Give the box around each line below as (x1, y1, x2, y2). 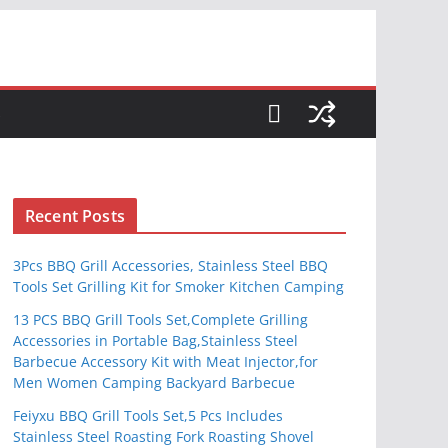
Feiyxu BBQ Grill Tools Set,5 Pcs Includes (13, 406, 283, 425)
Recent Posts (25, 205, 125, 227)
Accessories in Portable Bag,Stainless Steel (13, 331, 298, 350)
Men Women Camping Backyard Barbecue (13, 373, 295, 392)
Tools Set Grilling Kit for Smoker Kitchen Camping (13, 277, 344, 296)
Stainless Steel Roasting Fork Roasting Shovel (13, 427, 314, 446)
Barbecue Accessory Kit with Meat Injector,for (13, 352, 318, 371)
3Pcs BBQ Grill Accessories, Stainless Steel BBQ (13, 256, 328, 275)
